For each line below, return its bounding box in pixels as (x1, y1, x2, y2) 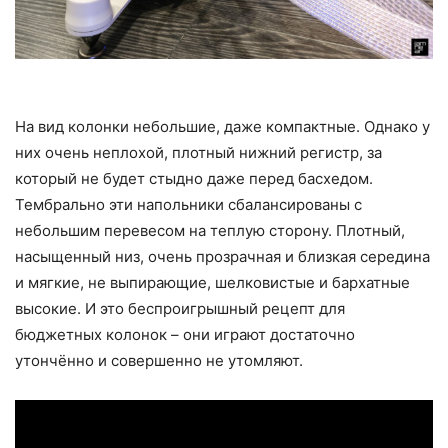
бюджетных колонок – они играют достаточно (15, 324, 355, 344)
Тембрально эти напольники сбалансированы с (15, 194, 362, 214)
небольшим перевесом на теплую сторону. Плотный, (15, 220, 405, 240)
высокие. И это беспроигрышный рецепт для (15, 298, 345, 318)
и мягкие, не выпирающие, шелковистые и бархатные (15, 272, 410, 292)
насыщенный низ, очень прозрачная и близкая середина (15, 246, 430, 266)
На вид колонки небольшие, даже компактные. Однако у (15, 116, 430, 136)
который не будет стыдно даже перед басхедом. (15, 168, 373, 188)
